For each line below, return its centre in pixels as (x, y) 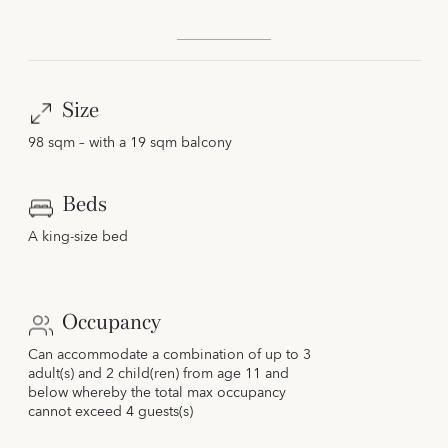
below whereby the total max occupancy (156, 393)
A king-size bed (77, 237)
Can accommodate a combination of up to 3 (169, 355)
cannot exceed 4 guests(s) (110, 412)
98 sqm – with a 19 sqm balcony (129, 143)
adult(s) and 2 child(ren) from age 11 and (158, 374)
